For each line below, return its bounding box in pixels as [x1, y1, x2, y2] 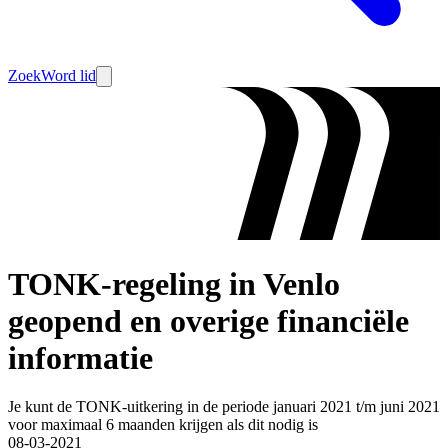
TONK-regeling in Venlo [8, 265, 340, 302]
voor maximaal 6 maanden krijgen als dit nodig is [8, 416, 318, 434]
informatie [8, 339, 153, 376]
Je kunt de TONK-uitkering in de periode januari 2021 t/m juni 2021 [8, 398, 440, 416]
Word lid [41, 67, 96, 84]
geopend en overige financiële [8, 302, 409, 339]
